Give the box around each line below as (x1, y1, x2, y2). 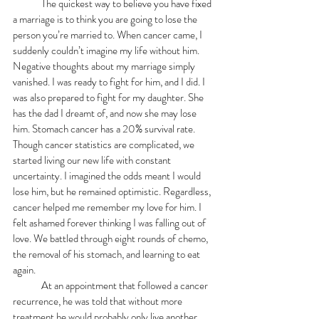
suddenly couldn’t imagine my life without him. (13, 42, 202, 58)
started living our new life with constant (13, 152, 173, 168)
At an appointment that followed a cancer (13, 277, 41, 293)
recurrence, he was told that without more (13, 293, 184, 309)
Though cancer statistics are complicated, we (13, 136, 197, 152)
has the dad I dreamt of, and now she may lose (13, 105, 199, 121)
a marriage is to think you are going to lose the (13, 11, 199, 27)
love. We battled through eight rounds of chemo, (13, 230, 210, 246)
